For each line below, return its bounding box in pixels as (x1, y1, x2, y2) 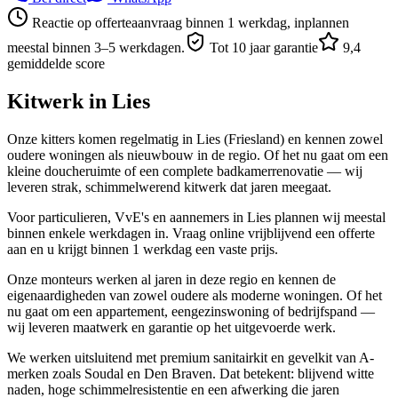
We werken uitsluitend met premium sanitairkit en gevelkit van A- (7, 349, 374, 365)
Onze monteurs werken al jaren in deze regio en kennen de (7, 271, 336, 287)
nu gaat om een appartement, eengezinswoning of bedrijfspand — (7, 303, 375, 319)
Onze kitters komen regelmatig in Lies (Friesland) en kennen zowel (7, 131, 383, 147)
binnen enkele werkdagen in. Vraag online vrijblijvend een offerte (7, 225, 375, 241)
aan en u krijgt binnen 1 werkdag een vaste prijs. (7, 241, 278, 257)
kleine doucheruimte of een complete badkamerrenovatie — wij (7, 163, 362, 179)
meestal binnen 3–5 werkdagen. (7, 39, 185, 55)
